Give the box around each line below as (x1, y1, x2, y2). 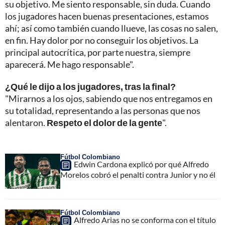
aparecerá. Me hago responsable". (5, 59, 134, 70)
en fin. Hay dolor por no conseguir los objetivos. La (5, 35, 198, 46)
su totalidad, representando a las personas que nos (5, 105, 200, 117)
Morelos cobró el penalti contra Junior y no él (60, 170, 215, 180)
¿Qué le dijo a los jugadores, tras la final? (5, 81, 176, 92)
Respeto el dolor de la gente (47, 117, 162, 129)
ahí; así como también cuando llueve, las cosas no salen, (5, 23, 218, 34)
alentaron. (5, 117, 47, 129)
